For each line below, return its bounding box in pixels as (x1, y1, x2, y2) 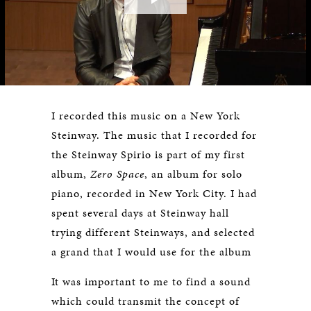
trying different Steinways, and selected (51, 224, 255, 240)
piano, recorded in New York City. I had (51, 185, 257, 201)
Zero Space (90, 166, 144, 182)
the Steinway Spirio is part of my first (51, 146, 245, 162)
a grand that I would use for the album (51, 244, 251, 260)
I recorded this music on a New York (51, 108, 240, 124)
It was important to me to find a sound (51, 274, 251, 289)
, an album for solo (144, 166, 242, 182)
